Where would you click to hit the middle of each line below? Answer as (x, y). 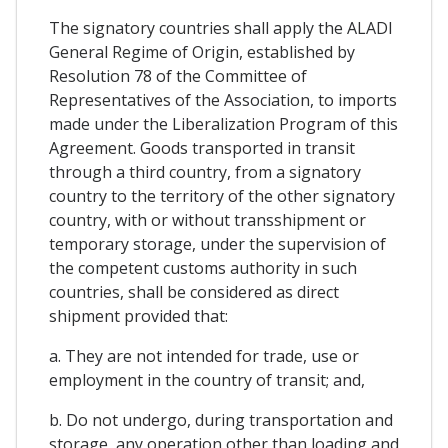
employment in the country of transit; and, (207, 380)
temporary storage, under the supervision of (217, 244)
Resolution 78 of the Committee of (178, 76)
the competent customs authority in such (203, 268)
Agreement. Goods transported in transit (202, 148)
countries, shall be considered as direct (194, 292)
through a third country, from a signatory (205, 172)
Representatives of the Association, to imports (223, 100)
